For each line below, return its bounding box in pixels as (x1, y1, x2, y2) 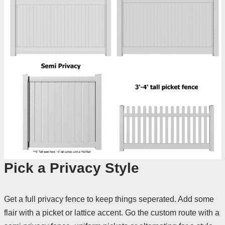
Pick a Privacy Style (4, 160, 139, 176)
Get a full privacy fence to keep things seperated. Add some (4, 194, 214, 203)
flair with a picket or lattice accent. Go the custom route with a (4, 208, 219, 217)
